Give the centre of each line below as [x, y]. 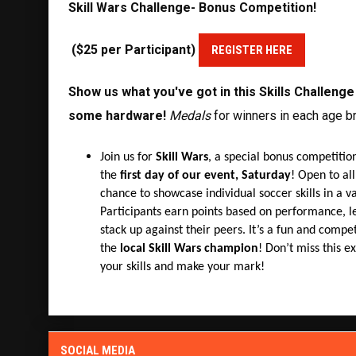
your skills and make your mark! [182, 267]
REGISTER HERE [252, 50]
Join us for [128, 157]
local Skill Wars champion [189, 248]
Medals [191, 115]
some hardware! [118, 115]
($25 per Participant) [133, 49]
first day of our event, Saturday [205, 175]
